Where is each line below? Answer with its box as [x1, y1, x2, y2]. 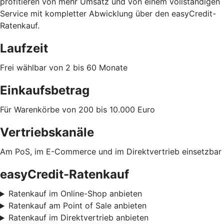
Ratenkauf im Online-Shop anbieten [8, 188, 142, 199]
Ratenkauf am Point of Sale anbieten [8, 200, 146, 211]
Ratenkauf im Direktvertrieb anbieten [8, 212, 148, 223]
